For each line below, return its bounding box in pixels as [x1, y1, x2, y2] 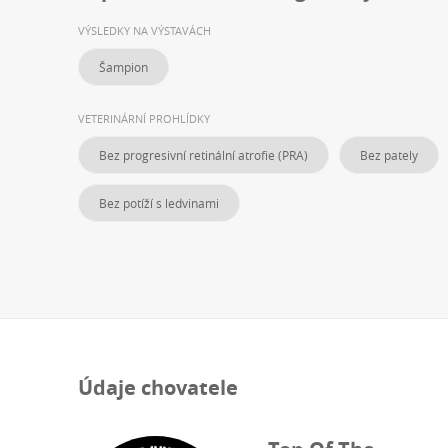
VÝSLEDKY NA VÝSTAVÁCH [78, 23, 211, 39]
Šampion [99, 59, 148, 76]
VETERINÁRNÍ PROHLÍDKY [78, 111, 210, 127]
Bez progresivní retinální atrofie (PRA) [99, 147, 308, 164]
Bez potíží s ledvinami [99, 195, 219, 212]
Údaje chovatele [78, 374, 238, 402]
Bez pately [360, 147, 418, 164]
